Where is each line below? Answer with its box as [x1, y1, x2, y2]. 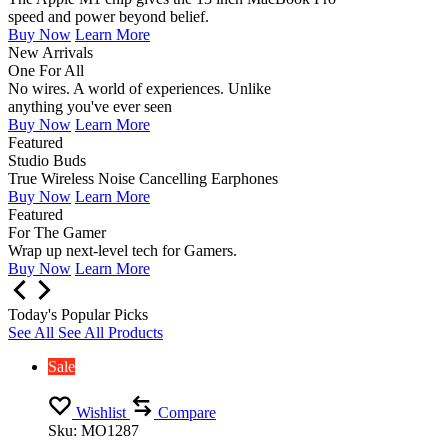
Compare [158, 404, 216, 421]
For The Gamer [8, 224, 106, 241]
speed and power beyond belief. [8, 8, 209, 25]
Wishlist [76, 404, 126, 421]
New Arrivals [8, 44, 93, 61]
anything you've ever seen [8, 98, 172, 115]
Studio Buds [8, 152, 86, 169]
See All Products [58, 324, 163, 341]
